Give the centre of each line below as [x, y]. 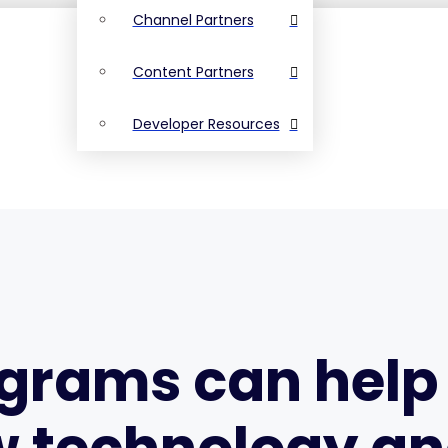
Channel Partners [193, 20]
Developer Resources [206, 124]
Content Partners [193, 72]
